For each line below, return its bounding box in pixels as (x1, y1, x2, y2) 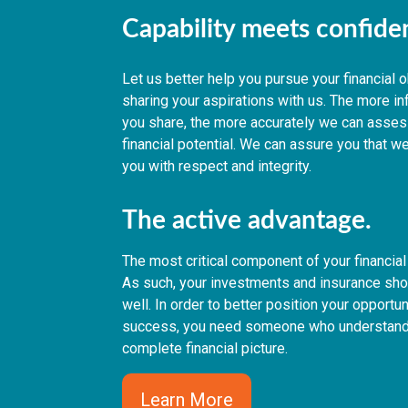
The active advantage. (122, 208, 379, 234)
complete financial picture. (122, 340, 289, 358)
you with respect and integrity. (122, 158, 312, 176)
